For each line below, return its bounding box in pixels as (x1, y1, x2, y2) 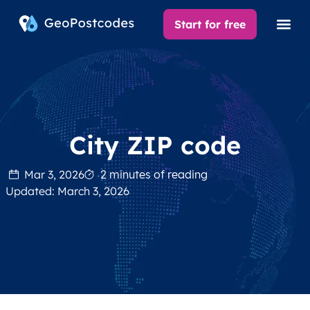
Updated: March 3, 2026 (6, 183, 129, 198)
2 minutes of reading (100, 167, 208, 181)
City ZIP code (69, 129, 241, 161)
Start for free (174, 17, 246, 31)
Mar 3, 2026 (24, 167, 84, 181)
